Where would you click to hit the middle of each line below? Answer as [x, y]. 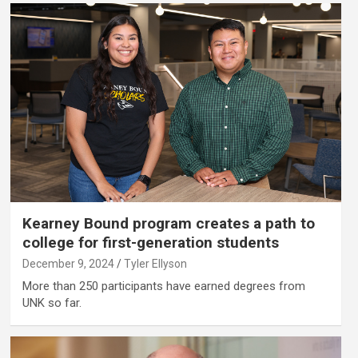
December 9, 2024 [68, 263]
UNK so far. [52, 302]
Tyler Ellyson [155, 263]
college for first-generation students [150, 242]
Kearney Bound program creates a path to [168, 223]
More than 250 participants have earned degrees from [163, 286]
